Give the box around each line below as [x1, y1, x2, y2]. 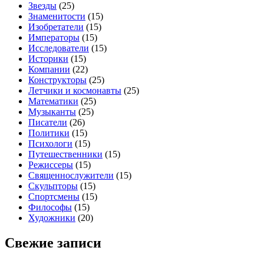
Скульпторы [28, 181, 78, 191]
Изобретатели [28, 22, 84, 32]
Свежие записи [5, 235, 101, 250]
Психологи [28, 138, 72, 148]
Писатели [28, 117, 67, 127]
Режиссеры [28, 160, 73, 170]
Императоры [28, 32, 80, 42]
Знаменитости [28, 11, 85, 21]
